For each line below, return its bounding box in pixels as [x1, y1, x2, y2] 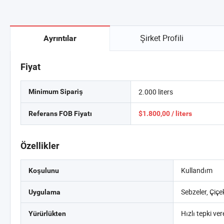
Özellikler [20, 140, 59, 151]
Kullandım [181, 165, 213, 175]
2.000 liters [138, 87, 173, 96]
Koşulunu [28, 166, 59, 174]
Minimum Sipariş [28, 87, 83, 95]
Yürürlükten [28, 209, 66, 217]
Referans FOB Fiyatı [28, 109, 92, 117]
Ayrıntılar [43, 33, 76, 43]
